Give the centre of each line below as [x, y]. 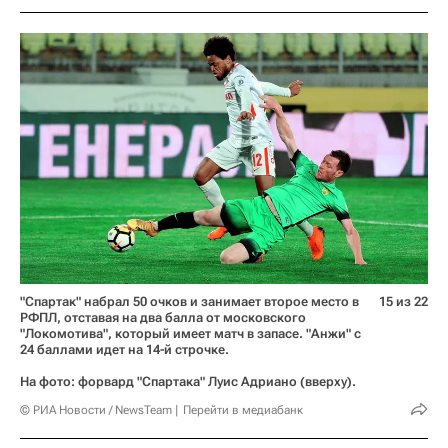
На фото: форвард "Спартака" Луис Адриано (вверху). [188, 381]
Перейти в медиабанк [243, 409]
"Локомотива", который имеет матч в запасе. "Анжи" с [190, 333]
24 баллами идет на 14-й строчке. [124, 349]
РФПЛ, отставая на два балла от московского [163, 317]
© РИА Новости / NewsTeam [96, 409]
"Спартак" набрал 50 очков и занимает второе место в [189, 301]
